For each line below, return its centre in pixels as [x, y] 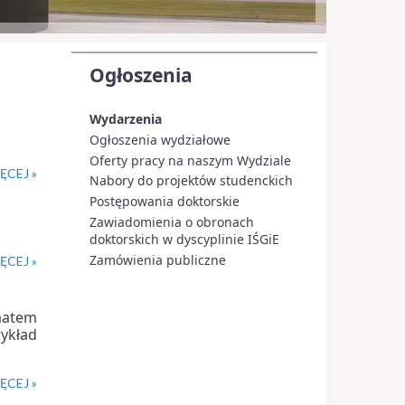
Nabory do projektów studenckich [191, 181]
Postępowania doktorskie [164, 202]
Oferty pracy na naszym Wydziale [190, 160]
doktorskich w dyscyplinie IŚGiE [184, 239]
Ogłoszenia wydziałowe [160, 139]
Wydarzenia [125, 119]
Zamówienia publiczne [157, 259]
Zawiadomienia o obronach [171, 221]
